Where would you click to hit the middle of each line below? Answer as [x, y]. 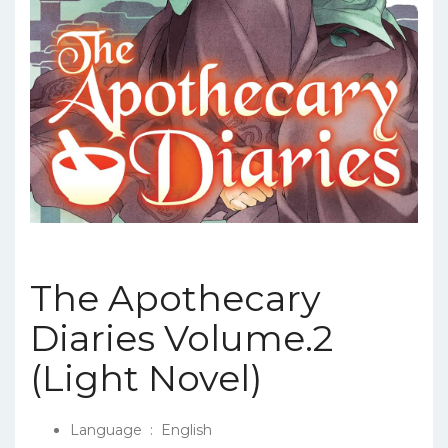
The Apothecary [175, 297]
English [186, 429]
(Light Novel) [146, 377]
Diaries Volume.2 [181, 337]
